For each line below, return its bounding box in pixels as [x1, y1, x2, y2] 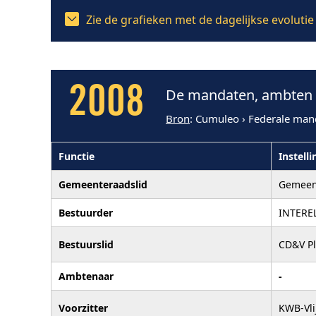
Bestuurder [59, 205, 113, 219]
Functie [59, 149, 95, 163]
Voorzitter [59, 300, 108, 315]
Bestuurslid [59, 237, 114, 251]
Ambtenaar [59, 269, 114, 283]
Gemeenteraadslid [59, 177, 147, 191]
